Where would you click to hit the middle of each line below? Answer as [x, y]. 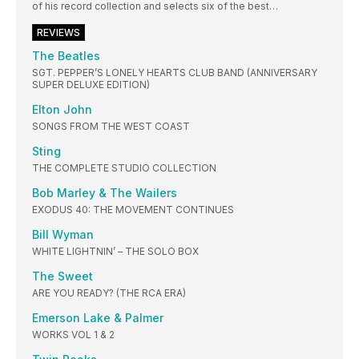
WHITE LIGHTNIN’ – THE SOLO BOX [115, 251]
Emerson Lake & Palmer [98, 318]
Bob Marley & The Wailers [105, 193]
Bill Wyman [63, 234]
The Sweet [63, 276]
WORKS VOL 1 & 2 [73, 335]
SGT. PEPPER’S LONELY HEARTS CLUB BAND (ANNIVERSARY [175, 73]
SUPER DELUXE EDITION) [91, 85]
